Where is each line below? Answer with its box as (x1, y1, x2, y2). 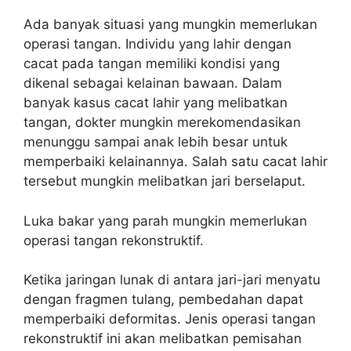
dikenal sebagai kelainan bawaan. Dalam (24, 75, 282, 91)
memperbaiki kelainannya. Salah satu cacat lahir (24, 154, 327, 169)
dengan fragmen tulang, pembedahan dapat (24, 291, 303, 307)
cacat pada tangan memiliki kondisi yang (24, 56, 280, 71)
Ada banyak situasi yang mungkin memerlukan (24, 16, 317, 32)
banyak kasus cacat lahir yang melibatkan (24, 95, 288, 110)
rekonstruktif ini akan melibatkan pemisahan (24, 331, 302, 346)
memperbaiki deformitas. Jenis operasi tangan (24, 311, 316, 327)
